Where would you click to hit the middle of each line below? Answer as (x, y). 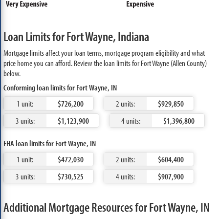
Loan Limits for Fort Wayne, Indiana (76, 36)
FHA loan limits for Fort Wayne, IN (49, 143)
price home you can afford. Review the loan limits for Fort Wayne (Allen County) (105, 63)
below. (12, 73)
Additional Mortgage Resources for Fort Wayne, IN (106, 207)
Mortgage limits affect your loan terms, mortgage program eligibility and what (104, 52)
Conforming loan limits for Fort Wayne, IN (60, 87)
